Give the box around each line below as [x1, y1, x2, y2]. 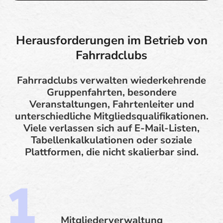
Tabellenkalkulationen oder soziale [31, 133, 192, 147]
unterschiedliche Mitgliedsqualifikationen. [14, 109, 209, 123]
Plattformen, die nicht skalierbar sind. [24, 145, 199, 159]
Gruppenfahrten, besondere [46, 85, 177, 99]
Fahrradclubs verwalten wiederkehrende [17, 73, 206, 87]
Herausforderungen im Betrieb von [15, 32, 208, 48]
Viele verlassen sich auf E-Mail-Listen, [23, 121, 200, 135]
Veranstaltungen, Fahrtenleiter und [29, 97, 194, 111]
